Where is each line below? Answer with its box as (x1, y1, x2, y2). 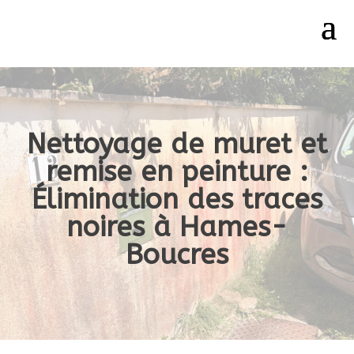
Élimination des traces (32, 183, 322, 216)
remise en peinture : (46, 156, 308, 188)
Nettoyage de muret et (27, 128, 327, 160)
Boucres (126, 239, 228, 271)
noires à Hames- (66, 211, 288, 243)
